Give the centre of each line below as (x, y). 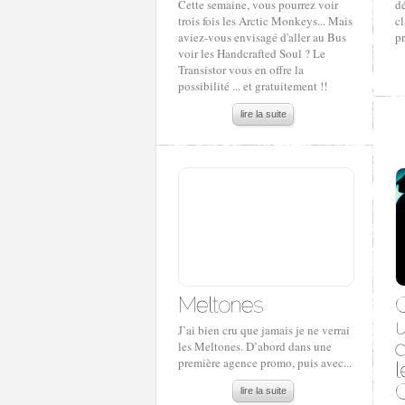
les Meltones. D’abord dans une (255, 346)
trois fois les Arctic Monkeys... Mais (265, 21)
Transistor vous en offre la (241, 70)
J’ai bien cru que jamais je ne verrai (264, 330)
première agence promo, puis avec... (265, 363)
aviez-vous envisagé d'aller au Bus (262, 37)
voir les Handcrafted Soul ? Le (252, 53)
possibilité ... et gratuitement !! (253, 86)
